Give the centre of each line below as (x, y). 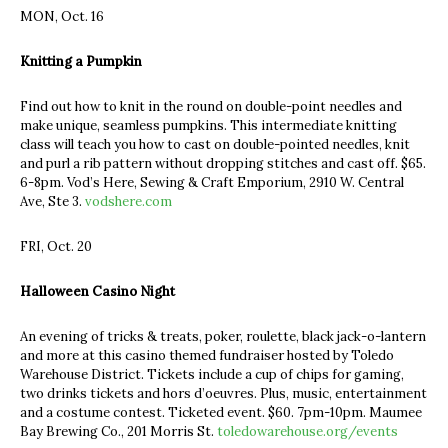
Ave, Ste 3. (52, 201)
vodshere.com (128, 201)
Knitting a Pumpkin (81, 61)
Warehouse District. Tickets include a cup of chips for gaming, (212, 374)
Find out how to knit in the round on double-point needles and (211, 106)
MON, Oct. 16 (62, 16)
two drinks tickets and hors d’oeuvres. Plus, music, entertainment (223, 393)
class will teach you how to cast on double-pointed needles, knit (215, 144)
